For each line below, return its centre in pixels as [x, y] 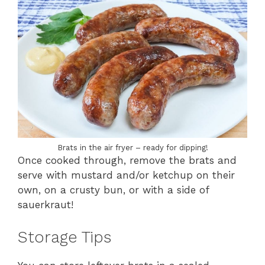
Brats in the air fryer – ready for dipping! [132, 148]
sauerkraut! [46, 205]
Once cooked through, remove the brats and [127, 161]
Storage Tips [64, 237]
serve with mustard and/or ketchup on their [126, 175]
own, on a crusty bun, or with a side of [113, 190]
